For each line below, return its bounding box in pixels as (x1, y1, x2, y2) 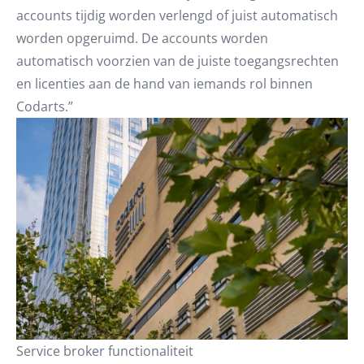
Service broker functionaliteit (16, 341, 193, 360)
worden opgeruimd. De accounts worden (16, 29, 268, 47)
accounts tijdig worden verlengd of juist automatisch (16, 6, 338, 24)
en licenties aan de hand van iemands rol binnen (16, 75, 313, 93)
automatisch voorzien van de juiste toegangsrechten (16, 52, 339, 70)
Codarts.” (16, 97, 73, 115)
